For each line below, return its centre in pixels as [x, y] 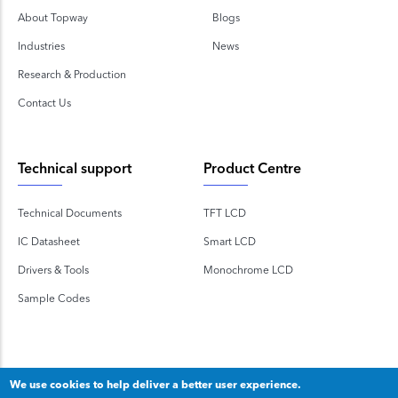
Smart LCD [230, 241]
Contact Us [44, 102]
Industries [41, 45]
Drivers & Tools [53, 269]
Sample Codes [54, 298]
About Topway [53, 17]
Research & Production [72, 74]
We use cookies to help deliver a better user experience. [156, 384]
